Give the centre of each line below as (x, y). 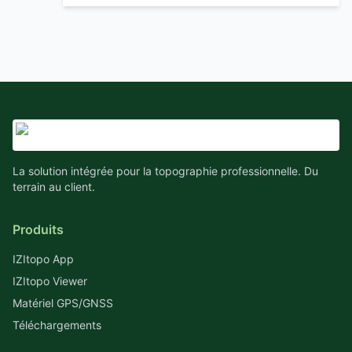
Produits (38, 229)
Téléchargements (57, 325)
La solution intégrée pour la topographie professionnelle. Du (165, 171)
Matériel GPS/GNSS (63, 303)
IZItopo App (43, 259)
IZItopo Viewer (50, 281)
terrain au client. (54, 187)
